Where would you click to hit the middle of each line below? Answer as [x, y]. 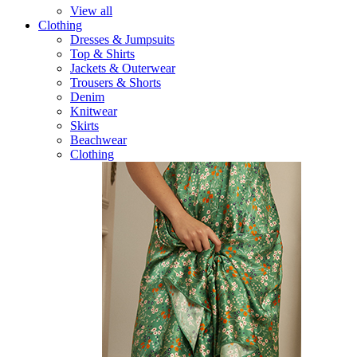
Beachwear [98, 140]
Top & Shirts [102, 54]
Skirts [84, 126]
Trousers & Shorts [116, 82]
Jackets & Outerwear [123, 68]
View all [91, 11]
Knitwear [94, 111]
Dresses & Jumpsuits [122, 39]
